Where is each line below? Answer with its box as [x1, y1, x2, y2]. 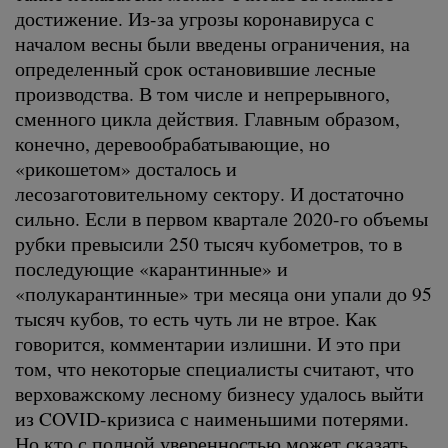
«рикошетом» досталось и [15, 154, 237, 181]
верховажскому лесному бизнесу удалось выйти [15, 379, 424, 406]
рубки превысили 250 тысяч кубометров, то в [15, 229, 402, 256]
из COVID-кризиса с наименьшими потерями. [15, 404, 409, 431]
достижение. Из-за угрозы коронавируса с [15, 4, 374, 31]
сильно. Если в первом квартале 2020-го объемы [15, 204, 428, 231]
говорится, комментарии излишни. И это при [15, 329, 401, 356]
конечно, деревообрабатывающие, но [15, 129, 330, 156]
